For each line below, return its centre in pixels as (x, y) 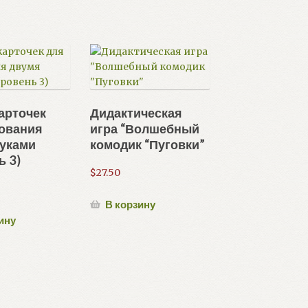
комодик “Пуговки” (148, 145)
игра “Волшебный (145, 129)
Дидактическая (136, 113)
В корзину (131, 204)
